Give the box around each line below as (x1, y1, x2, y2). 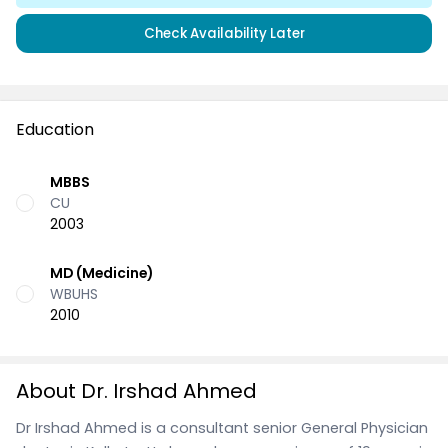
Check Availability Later (143, 23, 305, 43)
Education (16, 118, 94, 142)
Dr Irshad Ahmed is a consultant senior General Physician (16, 417, 428, 438)
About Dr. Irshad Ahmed (16, 376, 257, 405)
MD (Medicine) (50, 262, 153, 283)
